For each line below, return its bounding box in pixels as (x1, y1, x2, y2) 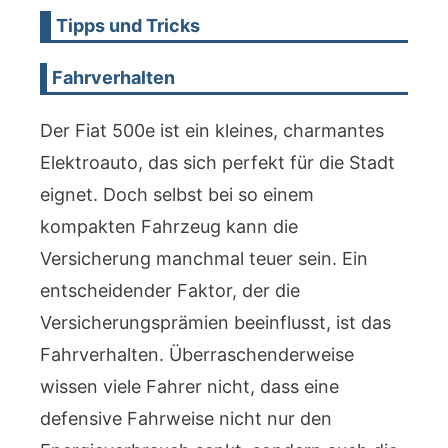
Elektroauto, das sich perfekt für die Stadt (40, 152, 395, 173)
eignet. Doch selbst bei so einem (40, 184, 314, 205)
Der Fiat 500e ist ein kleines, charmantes (40, 120, 384, 141)
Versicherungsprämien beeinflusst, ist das (40, 312, 391, 333)
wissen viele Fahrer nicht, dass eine (40, 376, 339, 397)
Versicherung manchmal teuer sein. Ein (40, 248, 368, 269)
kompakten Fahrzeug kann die (40, 216, 298, 237)
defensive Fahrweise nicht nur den (40, 408, 332, 429)
